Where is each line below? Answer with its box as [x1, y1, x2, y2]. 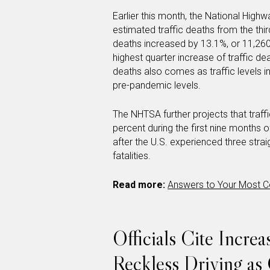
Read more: [113, 179, 165, 191]
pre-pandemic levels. [113, 80, 201, 92]
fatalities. [113, 150, 151, 162]
